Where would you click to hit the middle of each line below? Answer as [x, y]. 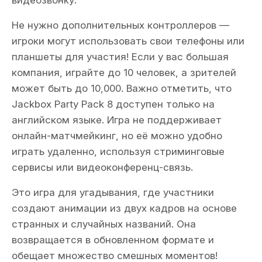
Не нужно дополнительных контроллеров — [120, 25]
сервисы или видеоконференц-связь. [102, 167]
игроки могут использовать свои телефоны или [128, 41]
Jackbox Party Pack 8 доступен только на [113, 104]
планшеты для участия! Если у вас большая [120, 57]
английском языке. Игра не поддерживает [117, 120]
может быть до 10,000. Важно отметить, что [122, 88]
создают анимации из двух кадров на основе [124, 208]
